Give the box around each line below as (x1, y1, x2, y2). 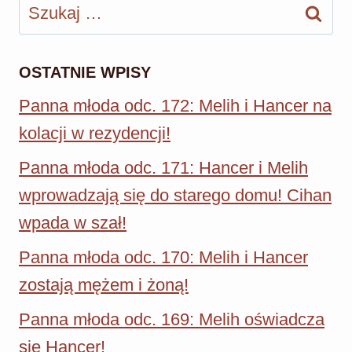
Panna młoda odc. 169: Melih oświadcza (19, 309, 324, 329)
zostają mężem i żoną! (19, 274, 189, 295)
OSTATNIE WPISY (19, 64, 151, 82)
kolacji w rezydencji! (19, 123, 170, 144)
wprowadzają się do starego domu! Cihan (19, 185, 332, 206)
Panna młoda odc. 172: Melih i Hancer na (19, 96, 332, 116)
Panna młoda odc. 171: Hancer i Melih (19, 158, 308, 178)
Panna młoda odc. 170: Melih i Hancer (19, 247, 308, 267)
